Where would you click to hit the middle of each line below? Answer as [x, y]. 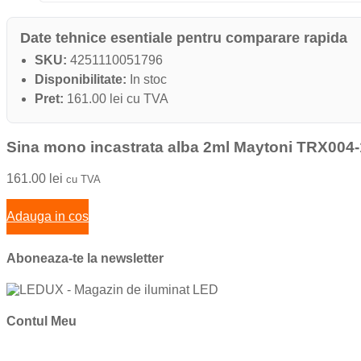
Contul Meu [41, 322]
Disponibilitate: [81, 80]
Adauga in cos [48, 216]
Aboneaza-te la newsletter [85, 258]
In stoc [147, 80]
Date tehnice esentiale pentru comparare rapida [184, 38]
